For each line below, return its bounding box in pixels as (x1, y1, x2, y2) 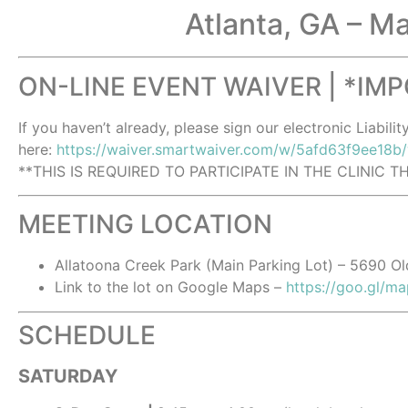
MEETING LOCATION (18, 209, 272, 240)
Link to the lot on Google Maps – (55, 278, 286, 297)
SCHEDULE (18, 319, 156, 351)
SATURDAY (18, 364, 117, 387)
